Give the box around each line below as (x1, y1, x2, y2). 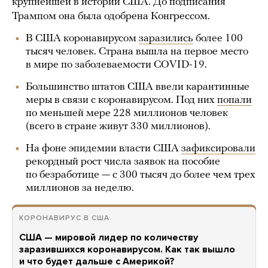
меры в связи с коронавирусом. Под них (26, 95, 217, 106)
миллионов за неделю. (26, 182, 134, 194)
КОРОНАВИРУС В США (19, 214, 109, 222)
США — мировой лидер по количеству (19, 232, 198, 243)
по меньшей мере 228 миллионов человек (26, 108, 228, 119)
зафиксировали (181, 143, 255, 154)
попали (217, 95, 252, 106)
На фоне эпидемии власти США (26, 143, 181, 154)
